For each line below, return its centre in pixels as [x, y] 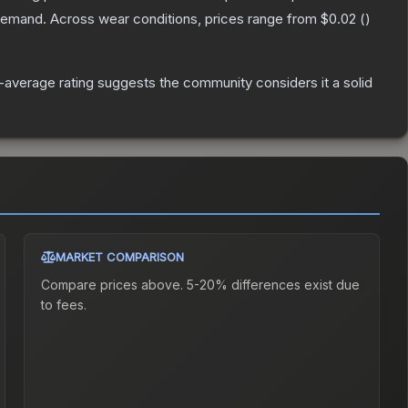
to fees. [64, 305]
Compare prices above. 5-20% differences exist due [201, 285]
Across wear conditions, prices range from [185, 19]
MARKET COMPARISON [120, 257]
